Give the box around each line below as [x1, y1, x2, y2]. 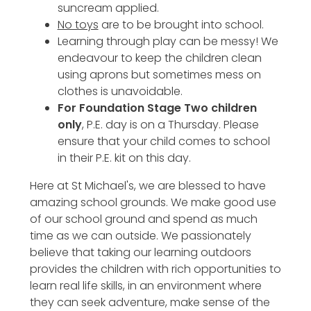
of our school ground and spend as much [29, 210, 258, 227]
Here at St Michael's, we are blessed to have [29, 177, 266, 194]
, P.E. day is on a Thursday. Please [81, 116, 259, 133]
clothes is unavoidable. [57, 83, 185, 99]
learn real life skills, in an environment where [29, 277, 262, 294]
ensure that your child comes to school [57, 133, 270, 149]
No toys [57, 16, 99, 33]
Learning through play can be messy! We [57, 33, 278, 49]
